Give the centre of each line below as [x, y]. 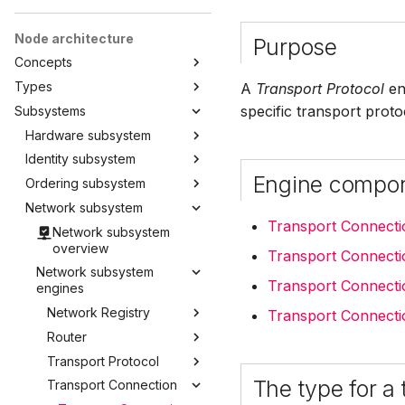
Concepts [43, 62]
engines [60, 288]
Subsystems [50, 110]
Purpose [295, 47]
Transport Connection [112, 385]
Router [67, 336]
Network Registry [99, 313]
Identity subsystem [80, 159]
